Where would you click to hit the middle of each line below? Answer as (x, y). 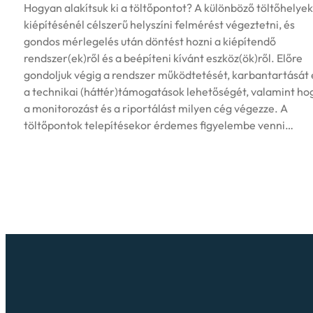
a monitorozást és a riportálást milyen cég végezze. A (156, 109)
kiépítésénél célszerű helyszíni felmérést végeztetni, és (159, 25)
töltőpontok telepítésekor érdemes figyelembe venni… (159, 125)
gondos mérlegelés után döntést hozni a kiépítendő (150, 42)
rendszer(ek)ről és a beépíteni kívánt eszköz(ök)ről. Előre (163, 58)
